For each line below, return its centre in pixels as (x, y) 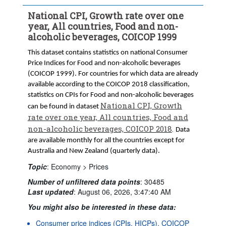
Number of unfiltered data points (84, 181)
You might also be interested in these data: (102, 207)
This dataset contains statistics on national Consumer (107, 52)
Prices (98, 166)
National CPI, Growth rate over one (105, 15)
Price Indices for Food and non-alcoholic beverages (104, 63)
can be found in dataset (64, 106)
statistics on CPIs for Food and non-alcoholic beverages (110, 95)
